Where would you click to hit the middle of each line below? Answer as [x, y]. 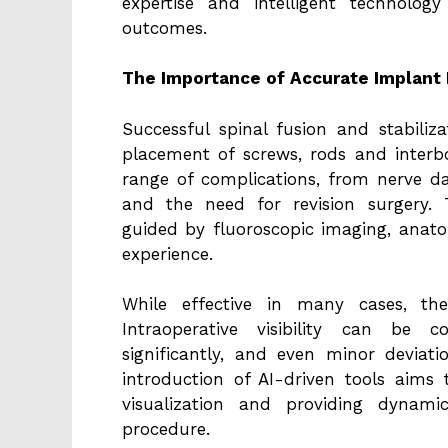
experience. [167, 253]
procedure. [166, 429]
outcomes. [164, 27]
